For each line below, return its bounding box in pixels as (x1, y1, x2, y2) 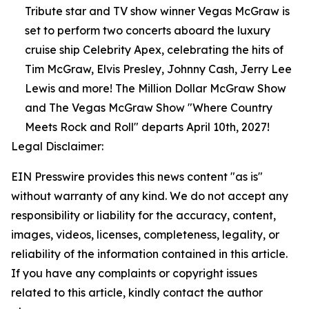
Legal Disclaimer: (11, 139, 103, 153)
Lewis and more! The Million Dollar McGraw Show (25, 81, 286, 95)
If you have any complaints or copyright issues (11, 266, 257, 280)
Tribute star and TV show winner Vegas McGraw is (25, 3, 290, 18)
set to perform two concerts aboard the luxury (25, 23, 270, 37)
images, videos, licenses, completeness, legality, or (11, 227, 279, 241)
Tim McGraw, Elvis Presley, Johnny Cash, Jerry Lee (25, 61, 292, 76)
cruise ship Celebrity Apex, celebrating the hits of (25, 42, 283, 57)
